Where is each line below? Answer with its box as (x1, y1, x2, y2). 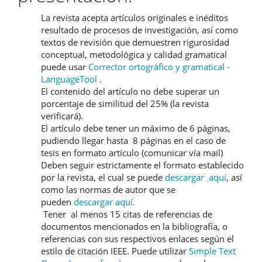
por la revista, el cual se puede (41, 171, 165, 183)
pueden (41, 195, 74, 208)
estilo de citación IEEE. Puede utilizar (41, 244, 189, 257)
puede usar (41, 60, 88, 73)
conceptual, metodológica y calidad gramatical (41, 48, 227, 60)
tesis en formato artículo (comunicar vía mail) (41, 146, 223, 158)
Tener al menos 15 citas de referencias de (41, 208, 212, 220)
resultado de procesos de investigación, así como (41, 23, 238, 36)
